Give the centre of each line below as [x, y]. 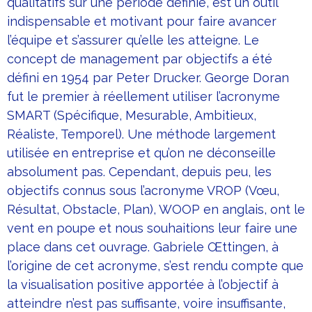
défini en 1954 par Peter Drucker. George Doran [148, 78]
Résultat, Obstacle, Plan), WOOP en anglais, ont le [156, 210]
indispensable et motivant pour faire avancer [142, 22]
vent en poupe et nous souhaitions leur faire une [152, 228]
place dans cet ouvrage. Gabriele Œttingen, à [143, 247]
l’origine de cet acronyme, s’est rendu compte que [155, 266]
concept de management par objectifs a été [140, 59]
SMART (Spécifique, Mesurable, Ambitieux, [132, 116]
